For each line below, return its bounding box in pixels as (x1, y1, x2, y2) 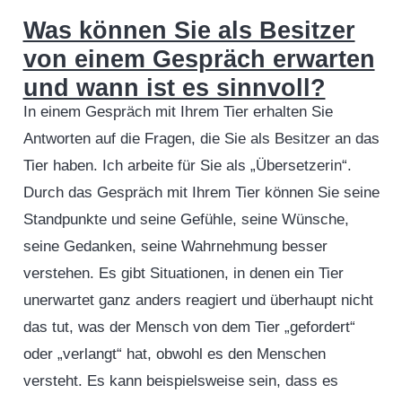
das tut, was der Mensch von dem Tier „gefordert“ (22, 319, 355, 336)
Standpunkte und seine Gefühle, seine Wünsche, (22, 211, 349, 228)
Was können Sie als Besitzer (22, 17, 355, 44)
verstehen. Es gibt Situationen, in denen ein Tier (22, 265, 344, 282)
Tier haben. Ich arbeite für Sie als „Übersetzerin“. (22, 157, 352, 174)
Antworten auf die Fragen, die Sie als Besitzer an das (22, 130, 380, 147)
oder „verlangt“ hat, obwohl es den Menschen (22, 345, 326, 363)
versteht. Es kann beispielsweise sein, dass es (22, 372, 338, 389)
